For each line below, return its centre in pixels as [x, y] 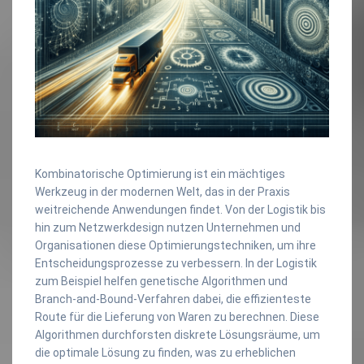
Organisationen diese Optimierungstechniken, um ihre [175, 245]
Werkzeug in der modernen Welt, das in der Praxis [162, 191]
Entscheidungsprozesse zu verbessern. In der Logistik [176, 263]
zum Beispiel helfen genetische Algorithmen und [161, 281]
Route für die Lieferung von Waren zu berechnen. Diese [177, 316]
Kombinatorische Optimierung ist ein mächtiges [160, 173]
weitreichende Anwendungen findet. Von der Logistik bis [180, 209]
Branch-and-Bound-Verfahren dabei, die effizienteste [173, 299]
